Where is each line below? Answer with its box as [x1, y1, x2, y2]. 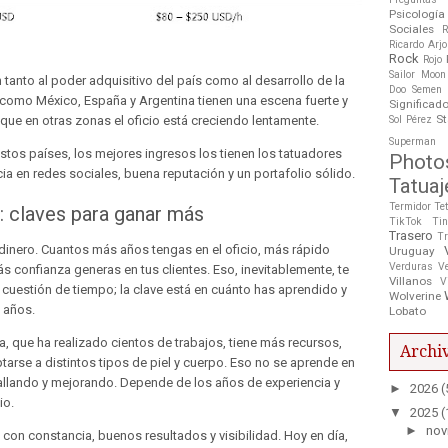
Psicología [389, 6, 445, 21]
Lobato [389, 303, 426, 318]
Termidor [389, 199, 431, 213]
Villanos [389, 273, 432, 288]
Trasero [389, 227, 433, 243]
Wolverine [389, 288, 441, 303]
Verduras [389, 259, 433, 273]
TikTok [389, 214, 422, 228]
